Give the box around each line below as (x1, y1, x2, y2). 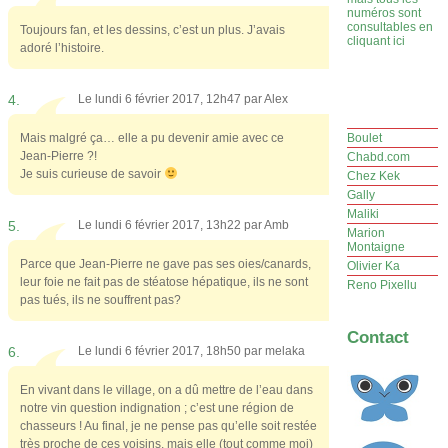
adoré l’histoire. (20, 40, 104, 55)
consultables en (347, 20, 434, 35)
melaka (265, 343, 305, 358)
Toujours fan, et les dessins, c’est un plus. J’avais (20, 22, 285, 37)
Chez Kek (347, 169, 401, 184)
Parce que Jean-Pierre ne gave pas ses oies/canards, (20, 256, 311, 271)
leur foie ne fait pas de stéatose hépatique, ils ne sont (20, 274, 308, 289)
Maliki (347, 207, 380, 222)
